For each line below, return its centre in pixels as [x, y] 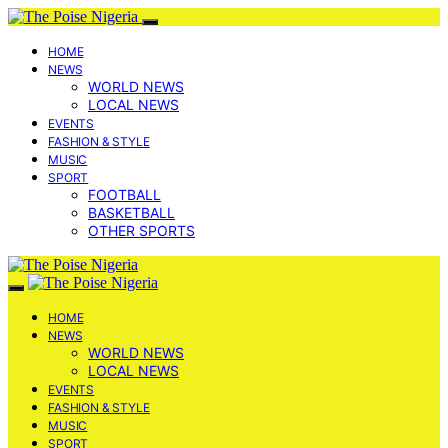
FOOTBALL [124, 194]
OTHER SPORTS [141, 230]
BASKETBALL [131, 212]
